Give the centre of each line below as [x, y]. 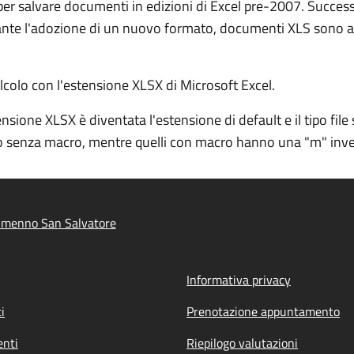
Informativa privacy [239, 280]
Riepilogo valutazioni [242, 343]
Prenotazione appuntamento [263, 311]
